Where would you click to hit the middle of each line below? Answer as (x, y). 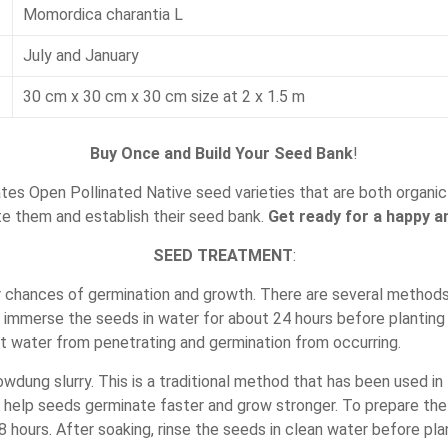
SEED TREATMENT (222, 255)
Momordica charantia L (103, 14)
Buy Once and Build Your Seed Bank (221, 153)
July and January (81, 55)
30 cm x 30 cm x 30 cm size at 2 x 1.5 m (164, 96)
